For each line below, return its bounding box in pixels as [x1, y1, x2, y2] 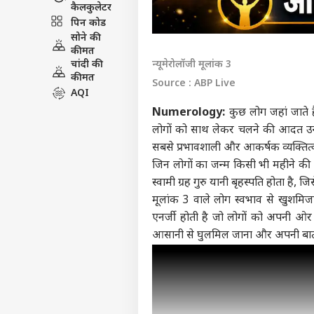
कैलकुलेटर [71, 1, 111, 15]
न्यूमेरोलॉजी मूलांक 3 [152, 58, 231, 72]
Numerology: [152, 106, 229, 121]
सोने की [71, 32, 101, 45]
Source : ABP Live [152, 77, 235, 91]
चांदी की [71, 58, 103, 71]
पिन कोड [71, 16, 106, 30]
